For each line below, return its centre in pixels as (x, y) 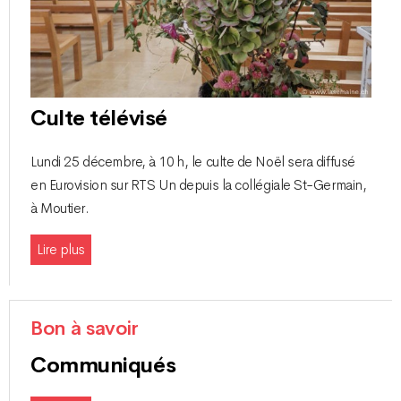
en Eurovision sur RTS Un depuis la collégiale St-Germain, (199, 186)
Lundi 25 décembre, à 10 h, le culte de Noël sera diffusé (193, 162)
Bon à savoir (85, 328)
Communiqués (103, 365)
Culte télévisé (99, 119)
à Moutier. (60, 209)
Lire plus (61, 249)
